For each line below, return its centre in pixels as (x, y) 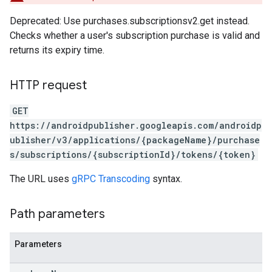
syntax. (166, 179)
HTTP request (48, 85)
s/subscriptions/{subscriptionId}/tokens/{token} (133, 155)
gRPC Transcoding (111, 179)
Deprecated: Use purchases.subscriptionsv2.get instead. (130, 21)
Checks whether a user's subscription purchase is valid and (135, 36)
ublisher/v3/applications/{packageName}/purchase (135, 140)
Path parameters (57, 214)
